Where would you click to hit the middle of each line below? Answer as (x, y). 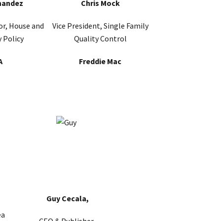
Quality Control (100, 39)
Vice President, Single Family (100, 26)
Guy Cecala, (68, 199)
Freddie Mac (100, 61)
